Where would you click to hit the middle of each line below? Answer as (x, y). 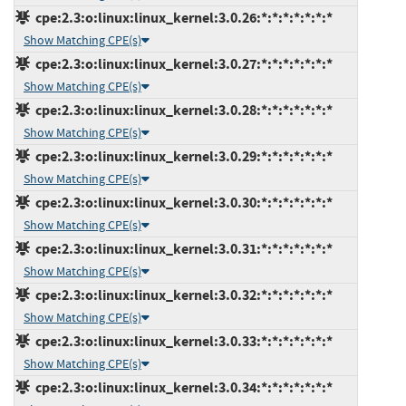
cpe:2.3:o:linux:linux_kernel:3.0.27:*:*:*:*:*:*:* (181, 63)
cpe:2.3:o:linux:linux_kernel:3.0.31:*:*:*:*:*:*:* (181, 248)
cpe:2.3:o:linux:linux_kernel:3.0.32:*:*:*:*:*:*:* (181, 295)
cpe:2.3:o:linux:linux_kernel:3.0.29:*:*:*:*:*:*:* (181, 156)
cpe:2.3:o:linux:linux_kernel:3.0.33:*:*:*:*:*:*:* (181, 341)
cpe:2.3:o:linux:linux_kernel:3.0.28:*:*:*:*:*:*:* (181, 110)
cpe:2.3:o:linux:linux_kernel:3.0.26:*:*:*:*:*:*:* (181, 17)
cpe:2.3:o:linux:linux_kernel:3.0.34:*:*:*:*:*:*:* (181, 387)
